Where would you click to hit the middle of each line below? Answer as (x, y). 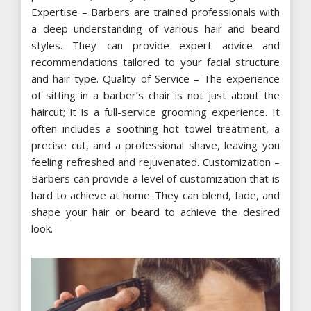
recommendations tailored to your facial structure (155, 61)
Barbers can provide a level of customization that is (155, 178)
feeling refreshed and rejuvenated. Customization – (155, 161)
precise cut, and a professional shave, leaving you (155, 145)
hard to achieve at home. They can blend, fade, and (155, 195)
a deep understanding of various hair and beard (155, 28)
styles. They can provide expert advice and (155, 45)
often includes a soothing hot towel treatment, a (155, 128)
